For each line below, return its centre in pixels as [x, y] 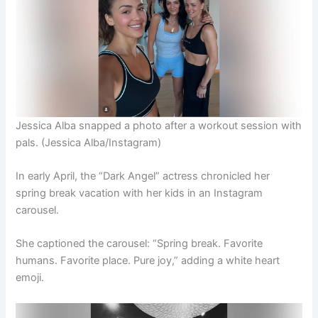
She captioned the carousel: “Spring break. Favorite [139, 244]
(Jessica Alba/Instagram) [102, 142]
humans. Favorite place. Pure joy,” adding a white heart [148, 261]
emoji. [30, 278]
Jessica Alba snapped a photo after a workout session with [159, 125]
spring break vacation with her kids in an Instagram [139, 193]
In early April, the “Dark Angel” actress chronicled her [143, 176]
